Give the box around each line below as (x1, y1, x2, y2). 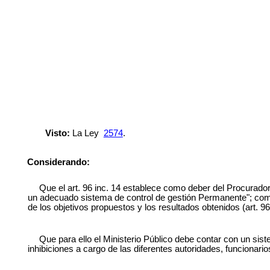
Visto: (45, 128, 70, 138)
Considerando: (27, 157, 90, 168)
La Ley (69, 128, 101, 138)
